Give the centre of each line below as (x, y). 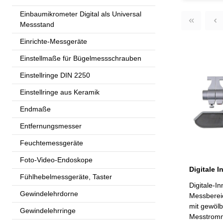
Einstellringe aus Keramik (60, 92)
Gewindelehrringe (48, 210)
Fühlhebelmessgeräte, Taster (66, 176)
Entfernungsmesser (51, 126)
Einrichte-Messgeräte (54, 41)
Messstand (37, 24)
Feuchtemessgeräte (52, 143)
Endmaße (35, 109)
